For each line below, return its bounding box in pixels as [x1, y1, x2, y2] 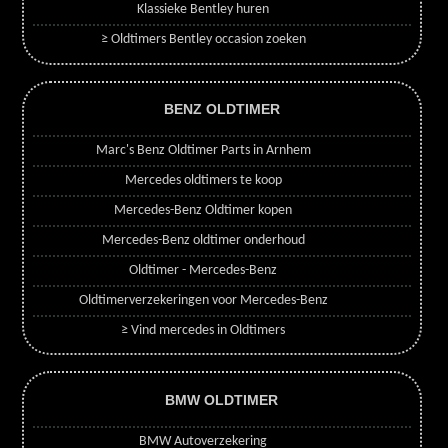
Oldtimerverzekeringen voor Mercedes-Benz [78, 293, 328, 309]
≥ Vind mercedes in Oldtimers [121, 323, 286, 339]
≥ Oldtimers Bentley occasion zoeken [100, 32, 306, 48]
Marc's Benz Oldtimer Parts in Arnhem [95, 143, 311, 159]
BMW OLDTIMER [165, 391, 279, 408]
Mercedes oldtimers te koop [124, 173, 282, 189]
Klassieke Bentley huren [137, 2, 270, 18]
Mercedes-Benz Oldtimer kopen [114, 203, 293, 219]
